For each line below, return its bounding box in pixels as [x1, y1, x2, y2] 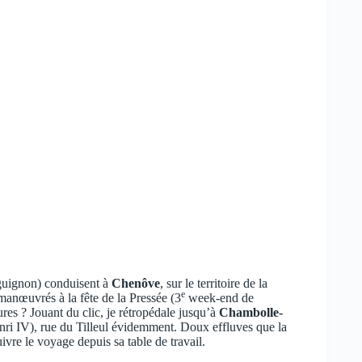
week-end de [185, 290, 254, 305]
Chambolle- [219, 305, 283, 319]
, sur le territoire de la [160, 276, 267, 290]
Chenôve [112, 276, 160, 290]
